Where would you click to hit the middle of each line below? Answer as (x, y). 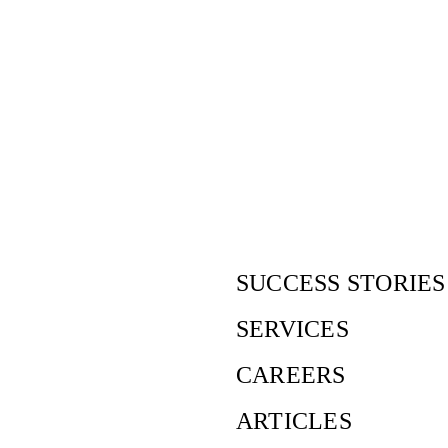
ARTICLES (294, 421)
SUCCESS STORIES (341, 283)
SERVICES (292, 329)
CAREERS (291, 375)
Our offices (59, 278)
